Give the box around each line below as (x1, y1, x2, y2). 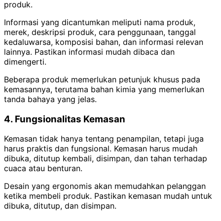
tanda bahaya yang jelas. (4, 94, 97, 104)
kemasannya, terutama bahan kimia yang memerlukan (4, 84, 204, 94)
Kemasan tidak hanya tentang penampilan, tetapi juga (4, 134, 204, 144)
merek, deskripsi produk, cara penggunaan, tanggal (4, 27, 196, 37)
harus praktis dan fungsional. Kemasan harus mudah (4, 144, 197, 154)
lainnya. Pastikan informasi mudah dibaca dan (4, 46, 175, 57)
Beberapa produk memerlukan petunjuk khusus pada (4, 74, 200, 84)
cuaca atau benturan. (4, 163, 82, 174)
